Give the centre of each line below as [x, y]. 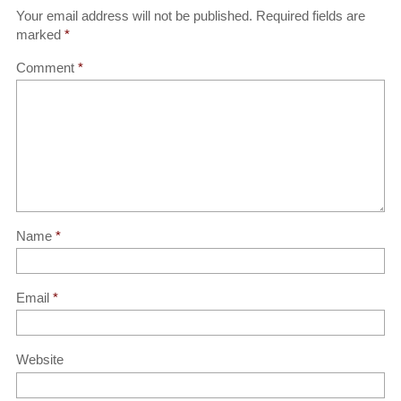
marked [40, 34]
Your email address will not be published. [134, 15]
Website [40, 360]
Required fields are [311, 15]
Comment [47, 67]
